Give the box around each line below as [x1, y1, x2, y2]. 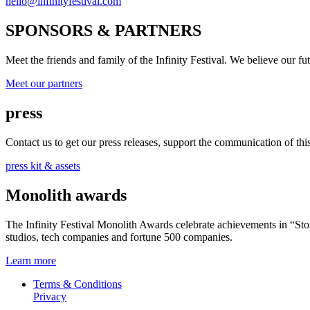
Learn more [6, 254, 56, 266]
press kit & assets [6, 160, 80, 172]
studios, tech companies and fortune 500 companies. [6, 230, 232, 243]
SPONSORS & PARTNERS [6, 21, 201, 40]
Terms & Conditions [33, 277, 122, 290]
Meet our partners [6, 77, 82, 90]
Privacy [33, 290, 66, 302]
